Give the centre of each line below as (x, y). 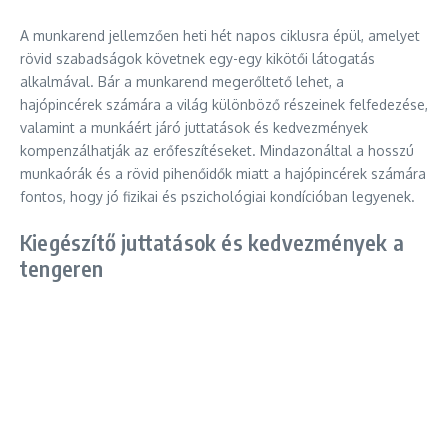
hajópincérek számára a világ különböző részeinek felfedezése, (224, 104)
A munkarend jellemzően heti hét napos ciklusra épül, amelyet (220, 35)
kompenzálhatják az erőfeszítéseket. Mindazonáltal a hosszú (217, 150)
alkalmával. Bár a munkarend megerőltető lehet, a (182, 81)
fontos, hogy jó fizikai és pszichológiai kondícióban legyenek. (217, 196)
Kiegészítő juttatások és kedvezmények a (212, 242)
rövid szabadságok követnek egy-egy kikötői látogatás (197, 58)
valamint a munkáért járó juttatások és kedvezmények (194, 127)
